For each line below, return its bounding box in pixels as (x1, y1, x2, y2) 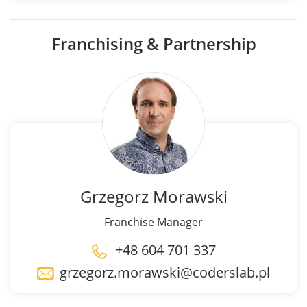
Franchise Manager (104, 214, 203, 230)
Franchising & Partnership (51, 32, 256, 55)
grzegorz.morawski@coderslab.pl (60, 262, 270, 282)
